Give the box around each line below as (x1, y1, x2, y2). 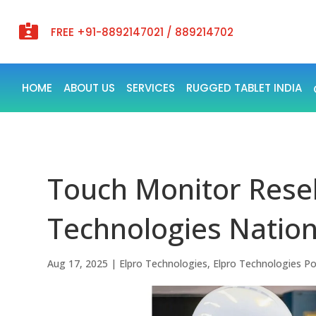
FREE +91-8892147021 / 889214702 (50, 25, 233, 39)
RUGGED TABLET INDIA (186, 80, 302, 95)
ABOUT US (63, 80, 115, 95)
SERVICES (126, 80, 175, 95)
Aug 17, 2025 (47, 256, 109, 270)
